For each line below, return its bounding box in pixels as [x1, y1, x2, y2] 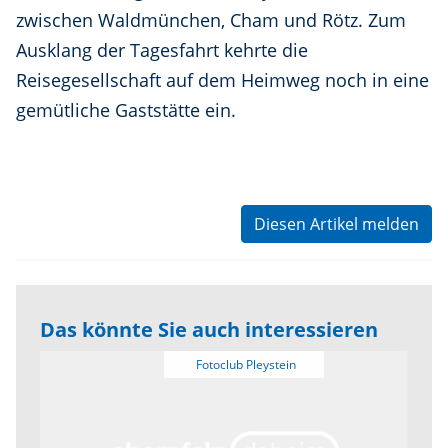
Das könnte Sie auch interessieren [40, 316, 378, 344]
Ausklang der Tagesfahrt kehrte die [16, 38, 308, 63]
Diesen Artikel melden [254, 213, 419, 236]
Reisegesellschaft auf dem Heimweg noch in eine [16, 68, 429, 93]
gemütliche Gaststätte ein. [16, 98, 236, 123]
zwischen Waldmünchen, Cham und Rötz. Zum [16, 8, 406, 33]
